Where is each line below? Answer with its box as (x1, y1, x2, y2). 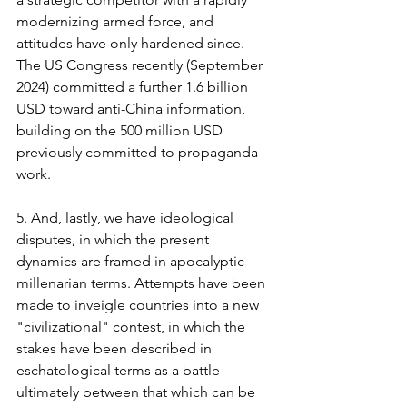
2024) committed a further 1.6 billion (16, 77, 252, 95)
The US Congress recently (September (16, 55, 266, 74)
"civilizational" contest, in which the (16, 317, 249, 335)
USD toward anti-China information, (16, 99, 249, 117)
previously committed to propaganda (16, 143, 262, 161)
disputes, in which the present (16, 230, 213, 248)
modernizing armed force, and (16, 12, 217, 30)
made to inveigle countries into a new (16, 295, 263, 313)
